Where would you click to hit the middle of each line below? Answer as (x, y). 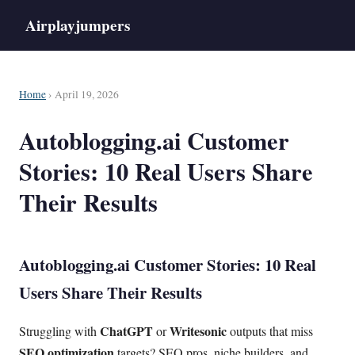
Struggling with (59, 331)
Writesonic (198, 331)
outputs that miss (270, 331)
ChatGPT (126, 331)
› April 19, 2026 (82, 95)
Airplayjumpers (78, 25)
